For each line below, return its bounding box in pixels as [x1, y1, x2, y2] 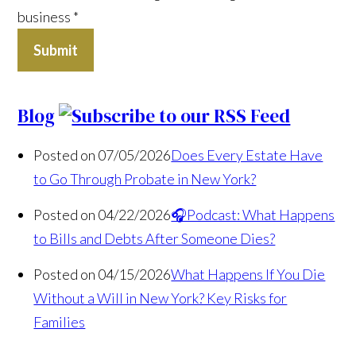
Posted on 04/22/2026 [33, 205, 172, 223]
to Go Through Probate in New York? [33, 169, 257, 188]
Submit [33, 41, 79, 59]
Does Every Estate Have [171, 145, 323, 164]
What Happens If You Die [171, 265, 326, 283]
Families [33, 312, 86, 331]
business [17, 7, 74, 25]
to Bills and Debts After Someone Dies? [33, 229, 276, 247]
